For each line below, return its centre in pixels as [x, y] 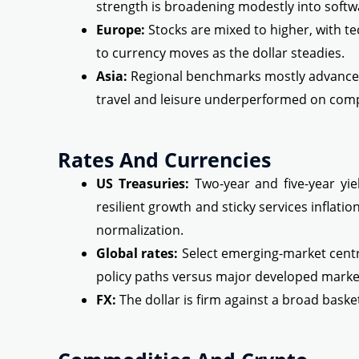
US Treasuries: [143, 184]
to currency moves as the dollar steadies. [220, 53]
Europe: [121, 30]
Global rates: [137, 254]
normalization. [140, 230]
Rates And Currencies [164, 160]
